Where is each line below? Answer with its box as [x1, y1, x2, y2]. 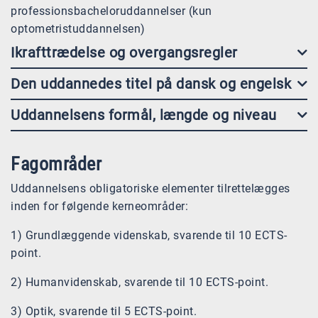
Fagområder [11, 153, 102, 175]
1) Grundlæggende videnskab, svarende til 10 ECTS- [11, 229, 287, 243]
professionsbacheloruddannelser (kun [11, 4, 212, 18]
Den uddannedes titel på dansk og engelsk [11, 75, 291, 93]
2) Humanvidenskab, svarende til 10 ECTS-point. [11, 275, 268, 290]
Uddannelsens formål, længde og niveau [11, 106, 277, 124]
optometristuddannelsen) [11, 22, 146, 36]
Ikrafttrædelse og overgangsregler [11, 44, 238, 62]
